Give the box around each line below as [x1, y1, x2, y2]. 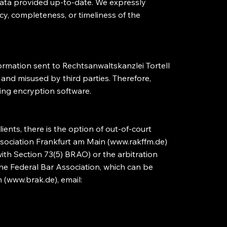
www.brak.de [7, 174, 55, 184]
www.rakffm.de [110, 136, 165, 146]
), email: [55, 174, 83, 184]
